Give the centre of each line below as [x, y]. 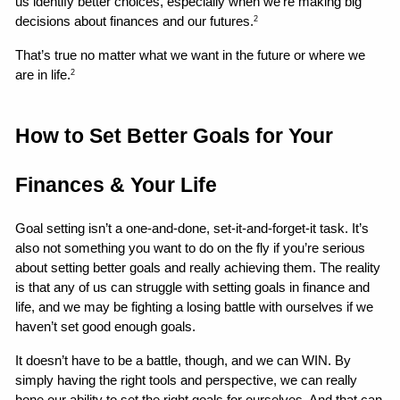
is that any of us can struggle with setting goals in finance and [193, 287]
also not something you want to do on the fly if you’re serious [191, 248]
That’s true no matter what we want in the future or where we [191, 55]
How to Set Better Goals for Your [175, 135]
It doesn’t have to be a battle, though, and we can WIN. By [183, 360]
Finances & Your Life [119, 184]
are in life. [43, 75]
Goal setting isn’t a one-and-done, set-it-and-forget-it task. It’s [192, 228]
